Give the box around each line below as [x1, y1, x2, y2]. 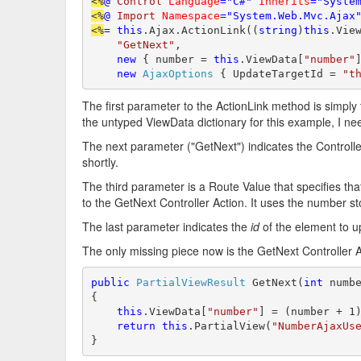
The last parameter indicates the [82, 218, 251, 234]
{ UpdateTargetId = [213, 67, 342, 80]
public [90, 276, 130, 288]
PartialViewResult [135, 276, 246, 288]
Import [116, 9, 156, 22]
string [258, 23, 297, 36]
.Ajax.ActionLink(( [142, 23, 259, 36]
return [116, 319, 156, 332]
